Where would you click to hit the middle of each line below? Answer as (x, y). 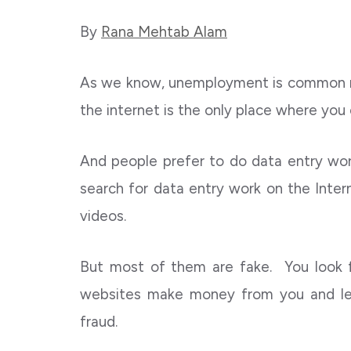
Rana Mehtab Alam (164, 32)
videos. (103, 216)
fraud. (99, 322)
